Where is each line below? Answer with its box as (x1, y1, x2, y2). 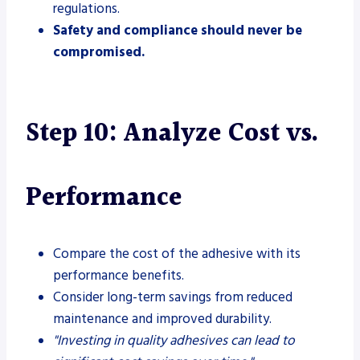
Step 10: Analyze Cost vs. (26, 112, 318, 154)
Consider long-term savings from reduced (53, 287, 292, 307)
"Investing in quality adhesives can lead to (53, 330, 295, 350)
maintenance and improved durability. (53, 309, 272, 329)
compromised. (53, 42, 145, 62)
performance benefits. (53, 265, 184, 285)
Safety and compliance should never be (53, 20, 302, 40)
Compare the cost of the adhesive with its (53, 243, 301, 264)
